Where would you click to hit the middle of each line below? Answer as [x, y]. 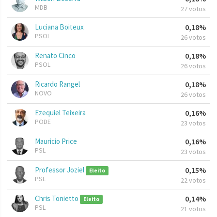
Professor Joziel [60, 170]
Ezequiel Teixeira [60, 113]
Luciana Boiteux [59, 27]
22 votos [193, 180]
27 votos [193, 9]
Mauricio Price [56, 141]
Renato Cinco [55, 56]
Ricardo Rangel [57, 84]
